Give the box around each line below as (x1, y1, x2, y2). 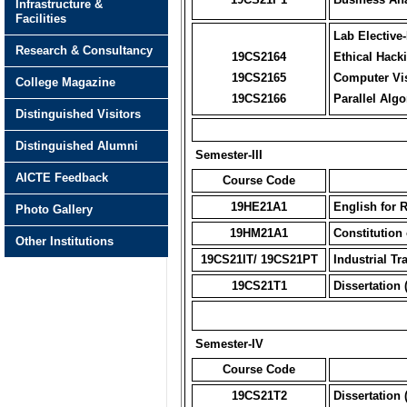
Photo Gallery (15, 203, 93, 216)
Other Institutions (15, 234, 114, 248)
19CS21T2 (231, 389, 287, 402)
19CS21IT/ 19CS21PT (200, 253, 318, 266)
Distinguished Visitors (15, 107, 141, 121)
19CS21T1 (231, 279, 287, 293)
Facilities (15, 12, 66, 25)
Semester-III (195, 148, 263, 162)
